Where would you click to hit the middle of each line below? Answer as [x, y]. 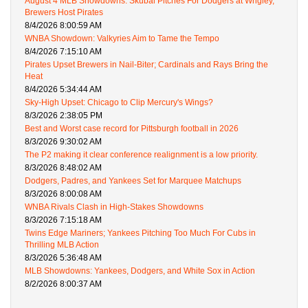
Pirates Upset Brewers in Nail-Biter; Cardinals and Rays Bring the [146, 65]
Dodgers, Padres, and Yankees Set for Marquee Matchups [133, 181]
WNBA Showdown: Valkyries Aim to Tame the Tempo [122, 39]
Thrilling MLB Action [62, 245]
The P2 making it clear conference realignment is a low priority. [141, 155]
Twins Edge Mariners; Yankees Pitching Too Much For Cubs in [140, 233]
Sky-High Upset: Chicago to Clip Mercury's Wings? [119, 103]
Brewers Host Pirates [64, 13]
